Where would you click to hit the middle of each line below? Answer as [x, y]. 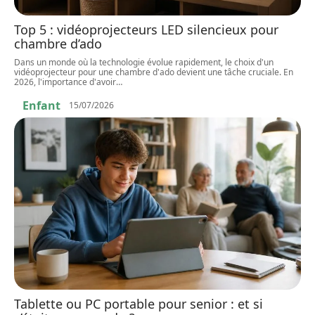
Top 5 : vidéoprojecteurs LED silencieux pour [146, 29]
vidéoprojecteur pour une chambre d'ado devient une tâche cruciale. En [154, 72]
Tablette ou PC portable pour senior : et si [139, 303]
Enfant [41, 105]
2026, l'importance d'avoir [65, 82]
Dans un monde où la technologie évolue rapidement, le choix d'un [144, 62]
